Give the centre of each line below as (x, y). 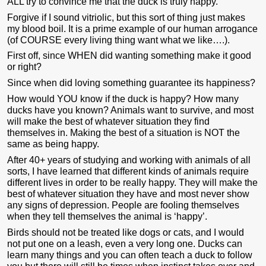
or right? (24, 67)
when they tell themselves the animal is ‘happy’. (107, 217)
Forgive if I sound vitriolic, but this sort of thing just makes (126, 17)
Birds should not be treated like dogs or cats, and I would (126, 233)
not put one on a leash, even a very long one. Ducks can (125, 244)
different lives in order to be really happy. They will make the (132, 183)
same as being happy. (53, 144)
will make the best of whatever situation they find (108, 122)
